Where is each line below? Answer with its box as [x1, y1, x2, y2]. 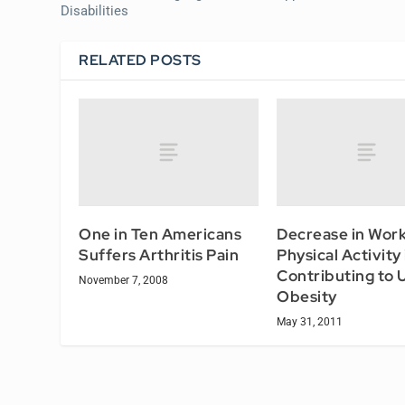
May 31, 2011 [277, 316, 343, 329]
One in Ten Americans [79, 224, 242, 245]
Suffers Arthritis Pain [79, 245, 240, 266]
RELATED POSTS [79, 50, 202, 70]
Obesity [277, 287, 337, 307]
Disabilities [61, 2, 129, 19]
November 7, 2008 [79, 274, 169, 287]
